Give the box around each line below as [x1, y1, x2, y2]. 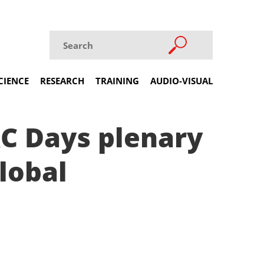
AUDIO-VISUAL [150, 75, 213, 87]
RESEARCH [40, 75, 84, 87]
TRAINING [95, 75, 139, 87]
